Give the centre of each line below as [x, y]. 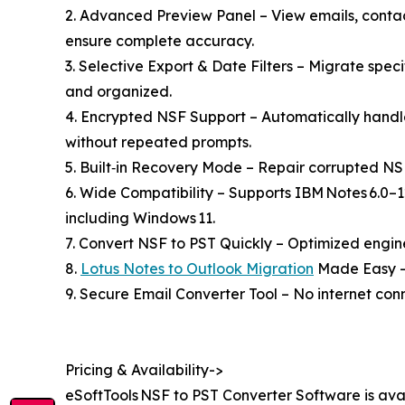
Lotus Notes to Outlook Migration [197, 268]
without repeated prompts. [158, 141]
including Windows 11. [140, 217]
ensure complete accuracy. [160, 40]
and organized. [118, 91]
